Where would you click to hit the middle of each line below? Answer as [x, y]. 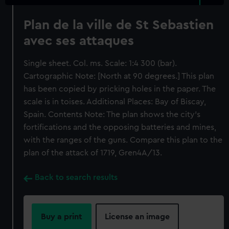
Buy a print [62, 217]
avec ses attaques [79, 41]
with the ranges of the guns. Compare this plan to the [123, 140]
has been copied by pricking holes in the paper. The [120, 89]
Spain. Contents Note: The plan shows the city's [112, 114]
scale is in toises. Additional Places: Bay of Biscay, [115, 102]
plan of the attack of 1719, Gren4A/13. [93, 153]
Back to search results [76, 177]
